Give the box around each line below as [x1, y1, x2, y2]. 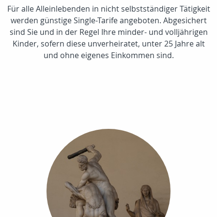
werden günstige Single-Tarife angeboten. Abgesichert [10, 15, 207, 26]
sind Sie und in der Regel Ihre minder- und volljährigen [9, 26, 208, 37]
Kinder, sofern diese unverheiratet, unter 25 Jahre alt [12, 38, 205, 49]
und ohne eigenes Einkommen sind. [43, 49, 174, 61]
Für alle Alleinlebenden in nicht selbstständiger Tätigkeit [7, 3, 210, 14]
